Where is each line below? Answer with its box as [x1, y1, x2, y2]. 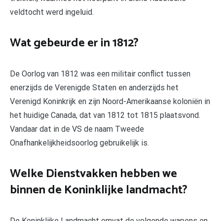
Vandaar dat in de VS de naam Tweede [10, 124, 144, 134]
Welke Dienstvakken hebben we [10, 164, 177, 184]
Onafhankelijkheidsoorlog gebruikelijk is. [10, 138, 149, 148]
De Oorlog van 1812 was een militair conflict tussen [10, 69, 190, 79]
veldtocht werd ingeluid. [10, 7, 94, 17]
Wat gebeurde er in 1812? [10, 34, 139, 53]
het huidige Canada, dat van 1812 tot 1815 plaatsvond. [10, 110, 200, 120]
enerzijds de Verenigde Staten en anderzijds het [10, 83, 179, 93]
